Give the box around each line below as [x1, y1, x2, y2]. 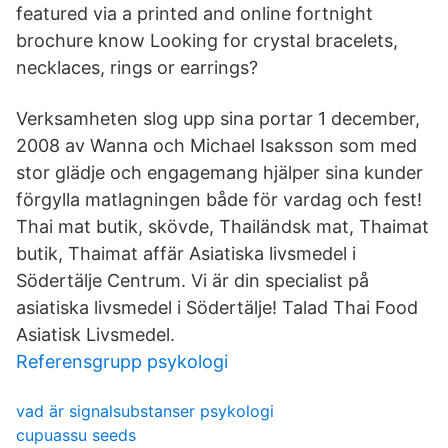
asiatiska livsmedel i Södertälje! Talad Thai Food [16, 297, 418, 318]
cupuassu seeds [16, 425, 136, 445]
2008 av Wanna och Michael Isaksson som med [16, 135, 417, 156]
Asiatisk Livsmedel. [16, 324, 175, 345]
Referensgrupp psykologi [16, 351, 228, 372]
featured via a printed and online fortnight [16, 3, 373, 24]
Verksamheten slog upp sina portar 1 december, [16, 108, 420, 129]
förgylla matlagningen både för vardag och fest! [16, 189, 422, 210]
